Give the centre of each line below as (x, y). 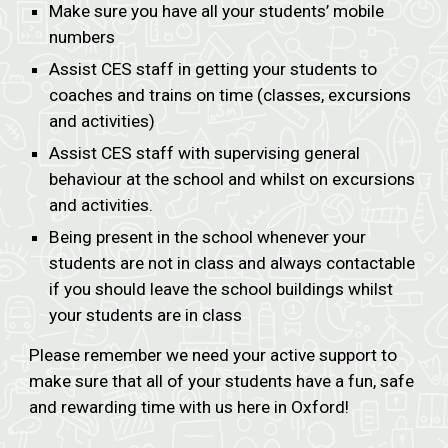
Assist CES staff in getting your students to (213, 69)
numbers (82, 37)
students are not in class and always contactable (232, 263)
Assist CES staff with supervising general (205, 153)
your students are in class (146, 315)
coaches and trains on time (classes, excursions (230, 95)
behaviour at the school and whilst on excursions (232, 179)
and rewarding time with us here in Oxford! (189, 407)
